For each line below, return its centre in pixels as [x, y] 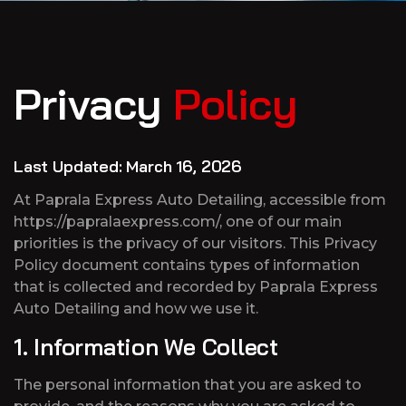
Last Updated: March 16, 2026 [128, 166]
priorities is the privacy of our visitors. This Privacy [195, 243]
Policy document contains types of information [187, 265]
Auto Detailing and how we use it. [136, 309]
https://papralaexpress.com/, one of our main [178, 222]
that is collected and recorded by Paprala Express [196, 287]
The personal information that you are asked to [188, 385]
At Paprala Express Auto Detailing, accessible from [200, 200]
